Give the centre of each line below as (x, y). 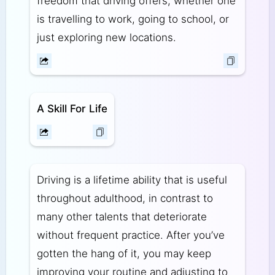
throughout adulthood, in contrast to (125, 198)
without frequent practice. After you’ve (130, 235)
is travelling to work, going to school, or (133, 19)
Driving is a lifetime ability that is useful (132, 180)
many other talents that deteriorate (122, 216)
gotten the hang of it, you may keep (124, 253)
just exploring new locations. (106, 38)
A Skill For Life (72, 108)
